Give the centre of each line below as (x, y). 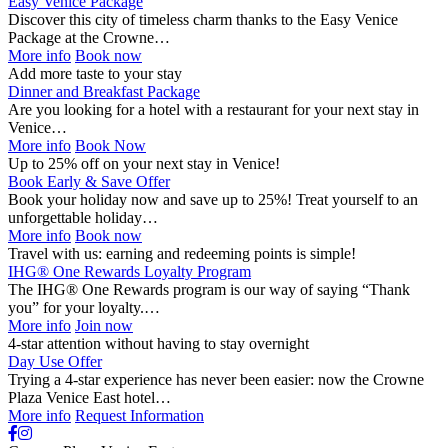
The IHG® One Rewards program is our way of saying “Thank (209, 290)
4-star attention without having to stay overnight (158, 344)
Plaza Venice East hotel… (89, 398)
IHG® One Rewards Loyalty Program (129, 272)
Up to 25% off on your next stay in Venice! (144, 164)
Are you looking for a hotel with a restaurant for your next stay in (213, 110)
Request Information (139, 416)
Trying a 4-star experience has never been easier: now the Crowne (216, 380)
